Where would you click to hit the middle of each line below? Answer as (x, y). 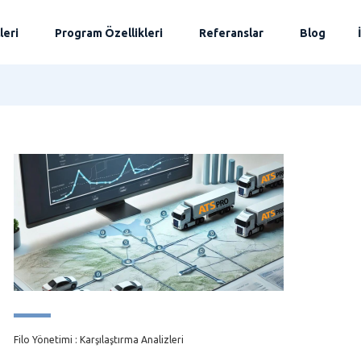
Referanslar (232, 33)
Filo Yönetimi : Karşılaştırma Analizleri (99, 340)
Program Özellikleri (109, 33)
